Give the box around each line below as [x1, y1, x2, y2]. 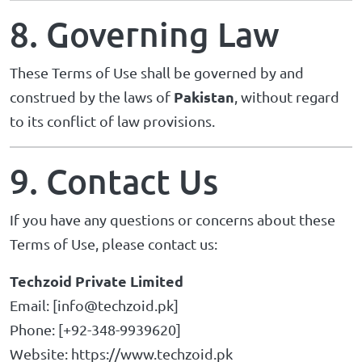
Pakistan [174, 87, 234, 106]
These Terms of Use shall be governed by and [10, 64, 304, 81]
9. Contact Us [10, 160, 218, 202]
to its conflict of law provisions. [10, 112, 215, 129]
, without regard [234, 88, 339, 105]
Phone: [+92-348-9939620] [10, 321, 181, 338]
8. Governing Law [10, 13, 280, 55]
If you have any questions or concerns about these [10, 211, 335, 228]
